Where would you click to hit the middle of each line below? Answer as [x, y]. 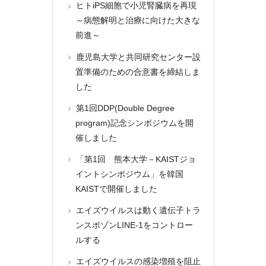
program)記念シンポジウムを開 [134, 123]
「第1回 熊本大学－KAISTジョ [135, 159]
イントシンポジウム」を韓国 [129, 174]
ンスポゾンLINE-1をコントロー [134, 225]
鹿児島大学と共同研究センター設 [137, 57]
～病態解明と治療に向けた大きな [137, 20]
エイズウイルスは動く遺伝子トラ [137, 210]
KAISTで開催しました [116, 189]
